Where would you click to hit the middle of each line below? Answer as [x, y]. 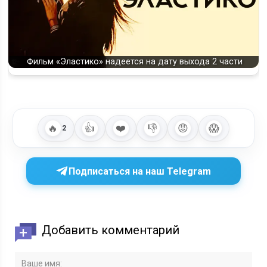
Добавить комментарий [111, 230]
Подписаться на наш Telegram [140, 171]
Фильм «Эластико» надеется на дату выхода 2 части [134, 62]
